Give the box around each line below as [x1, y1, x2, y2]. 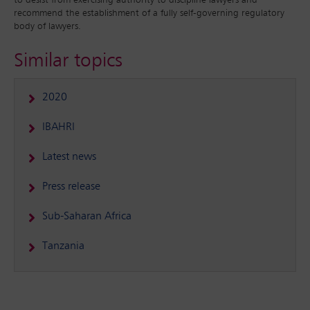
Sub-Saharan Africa [42, 211, 131, 222]
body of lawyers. [14, 21, 81, 31]
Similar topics [14, 51, 122, 71]
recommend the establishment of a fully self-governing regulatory [14, 8, 284, 18]
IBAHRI [42, 122, 75, 133]
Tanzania [42, 241, 84, 252]
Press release [42, 181, 100, 192]
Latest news [42, 152, 96, 163]
